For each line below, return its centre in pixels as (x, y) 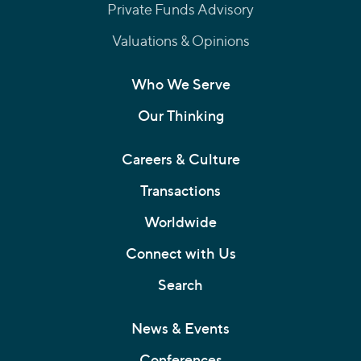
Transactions (180, 191)
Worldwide (180, 222)
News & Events (180, 329)
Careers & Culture (180, 160)
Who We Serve (180, 85)
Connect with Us (180, 254)
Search (180, 285)
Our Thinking (180, 116)
